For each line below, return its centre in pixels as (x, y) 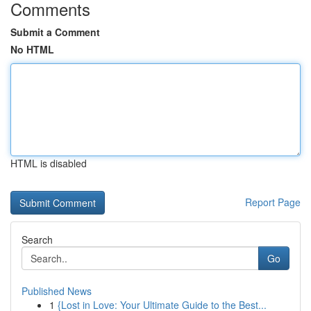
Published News (57, 291)
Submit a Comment (55, 32)
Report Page (273, 202)
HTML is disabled (49, 163)
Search (37, 239)
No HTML (32, 49)
